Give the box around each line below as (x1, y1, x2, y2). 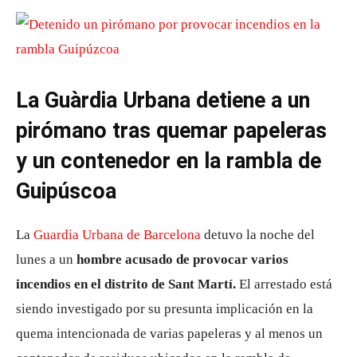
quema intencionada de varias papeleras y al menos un (16, 326, 323, 341)
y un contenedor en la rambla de (16, 148, 321, 174)
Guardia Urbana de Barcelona (33, 227, 201, 242)
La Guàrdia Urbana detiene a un (16, 88, 310, 113)
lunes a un (16, 252, 76, 267)
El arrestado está (236, 277, 332, 292)
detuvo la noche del (201, 227, 315, 242)
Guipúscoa (16, 178, 116, 204)
